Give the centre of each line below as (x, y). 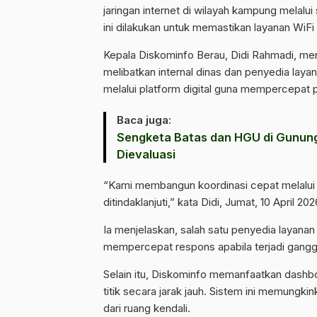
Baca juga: (144, 120)
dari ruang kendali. (147, 308)
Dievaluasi (146, 154)
